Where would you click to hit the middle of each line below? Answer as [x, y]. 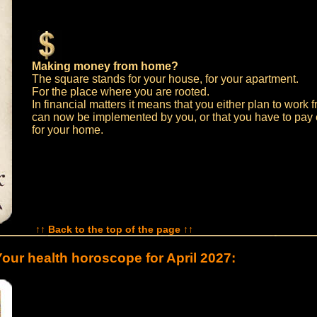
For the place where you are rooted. [120, 92]
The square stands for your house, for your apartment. [165, 79]
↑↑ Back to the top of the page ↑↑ [115, 229]
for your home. [67, 130]
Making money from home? [105, 66]
